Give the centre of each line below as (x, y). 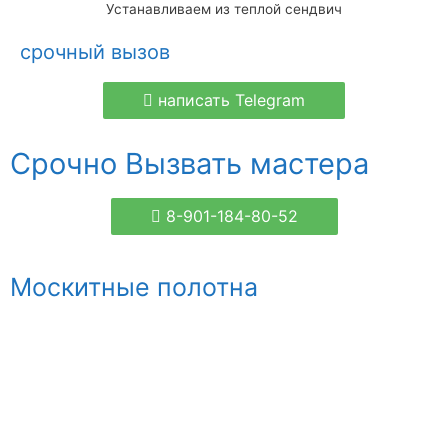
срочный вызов (95, 51)
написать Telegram (231, 99)
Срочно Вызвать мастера (189, 163)
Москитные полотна (134, 286)
